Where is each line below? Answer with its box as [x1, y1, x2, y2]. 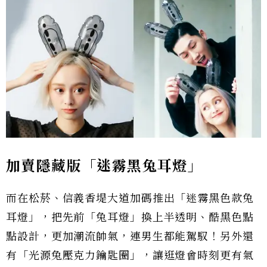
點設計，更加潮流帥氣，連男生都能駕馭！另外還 [6, 230, 254, 244]
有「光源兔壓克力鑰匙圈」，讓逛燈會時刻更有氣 [6, 249, 254, 263]
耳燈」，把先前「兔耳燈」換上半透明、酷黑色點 [6, 211, 254, 225]
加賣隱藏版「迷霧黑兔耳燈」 [6, 157, 203, 175]
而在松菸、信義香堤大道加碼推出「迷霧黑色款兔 [6, 192, 254, 206]
